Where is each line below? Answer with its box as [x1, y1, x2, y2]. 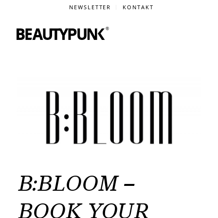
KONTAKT [123, 3, 154, 11]
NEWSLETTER [69, 3, 111, 11]
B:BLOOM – [16, 170, 134, 197]
